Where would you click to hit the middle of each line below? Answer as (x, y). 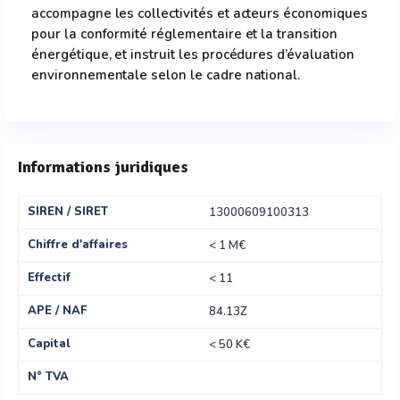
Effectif (49, 278)
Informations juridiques (103, 167)
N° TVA (48, 377)
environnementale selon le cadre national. (166, 75)
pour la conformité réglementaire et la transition (184, 34)
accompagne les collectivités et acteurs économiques (200, 13)
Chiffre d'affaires (78, 245)
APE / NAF (57, 311)
